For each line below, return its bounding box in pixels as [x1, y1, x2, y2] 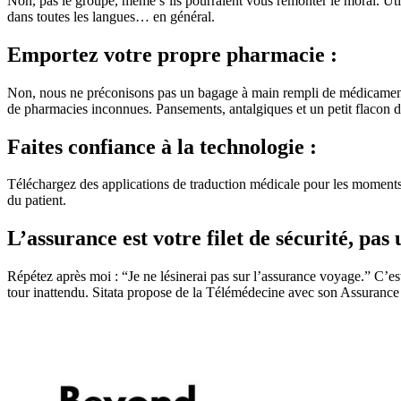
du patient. [7, 192, 66, 209]
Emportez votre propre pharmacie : [7, 42, 337, 66]
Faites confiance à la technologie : [7, 134, 317, 158]
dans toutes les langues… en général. [7, 8, 215, 24]
